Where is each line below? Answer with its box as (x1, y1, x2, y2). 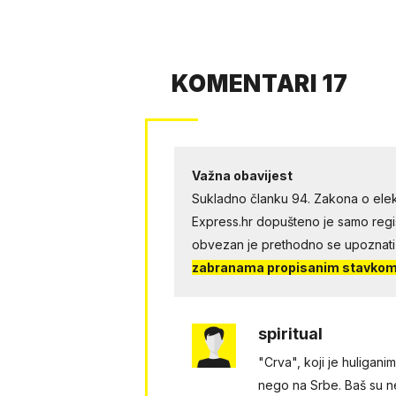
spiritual (257, 324, 323, 344)
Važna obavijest (191, 168, 293, 184)
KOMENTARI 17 (171, 70, 348, 98)
